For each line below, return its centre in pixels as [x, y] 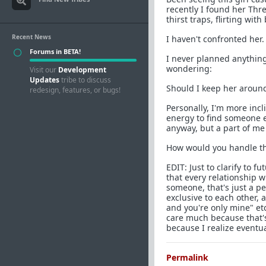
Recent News [31, 37]
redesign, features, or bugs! [75, 90]
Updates [45, 80]
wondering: [189, 69]
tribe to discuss [85, 80]
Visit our [44, 70]
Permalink [187, 257]
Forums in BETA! [55, 51]
